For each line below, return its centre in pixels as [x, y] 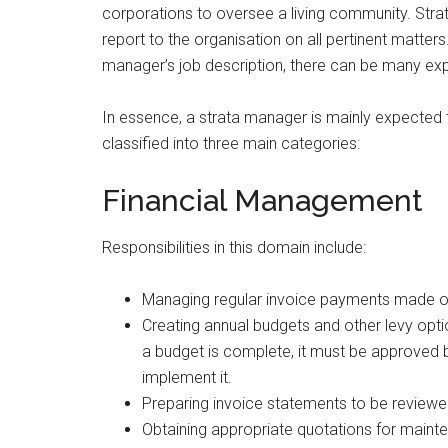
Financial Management [262, 200]
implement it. [187, 377]
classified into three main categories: [231, 143]
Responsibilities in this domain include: [234, 247]
